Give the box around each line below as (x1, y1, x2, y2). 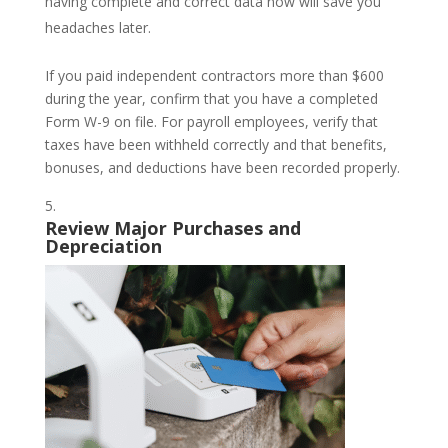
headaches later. (44, 17, 151, 37)
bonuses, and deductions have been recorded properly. (44, 157, 400, 177)
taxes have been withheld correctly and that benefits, (44, 134, 387, 154)
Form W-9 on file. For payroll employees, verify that (44, 111, 378, 131)
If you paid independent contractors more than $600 (44, 65, 384, 85)
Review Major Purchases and (44, 215, 301, 240)
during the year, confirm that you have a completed (44, 88, 378, 108)
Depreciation (44, 233, 162, 258)
